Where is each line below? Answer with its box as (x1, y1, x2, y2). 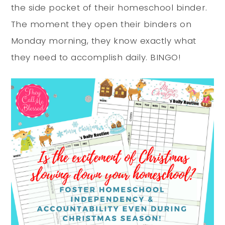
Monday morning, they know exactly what (11, 35, 196, 47)
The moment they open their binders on (11, 18, 192, 31)
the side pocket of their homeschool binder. (11, 2, 207, 14)
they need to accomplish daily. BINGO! (11, 51, 181, 64)
